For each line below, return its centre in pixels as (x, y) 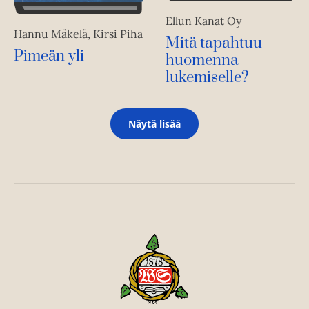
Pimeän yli (49, 56)
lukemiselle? (207, 78)
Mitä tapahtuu (214, 43)
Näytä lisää (154, 124)
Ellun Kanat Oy (203, 21)
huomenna (202, 61)
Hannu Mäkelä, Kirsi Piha (78, 33)
